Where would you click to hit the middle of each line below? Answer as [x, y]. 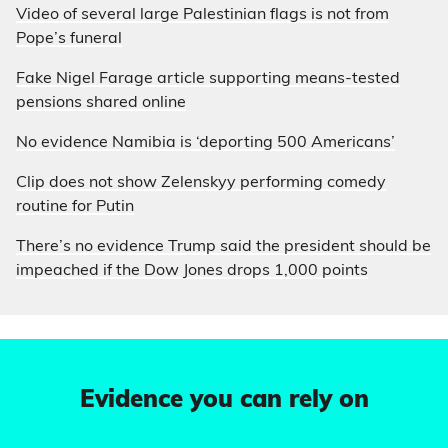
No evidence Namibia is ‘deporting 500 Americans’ [205, 143]
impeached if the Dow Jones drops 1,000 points [192, 271]
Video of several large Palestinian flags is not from [202, 15]
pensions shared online [101, 103]
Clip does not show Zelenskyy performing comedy [201, 183]
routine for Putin [75, 207]
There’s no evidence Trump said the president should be [223, 247]
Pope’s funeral [69, 39]
